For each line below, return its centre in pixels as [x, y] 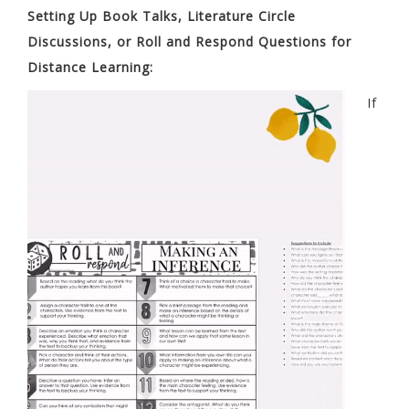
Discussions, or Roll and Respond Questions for [189, 41]
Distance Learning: [93, 67]
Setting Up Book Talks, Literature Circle [162, 16]
